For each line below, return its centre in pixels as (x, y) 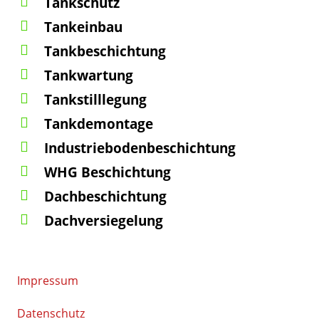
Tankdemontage (99, 124)
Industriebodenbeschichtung (140, 148)
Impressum (48, 281)
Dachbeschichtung (105, 197)
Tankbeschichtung (105, 51)
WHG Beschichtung (108, 172)
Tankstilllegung (95, 100)
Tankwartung (89, 75)
